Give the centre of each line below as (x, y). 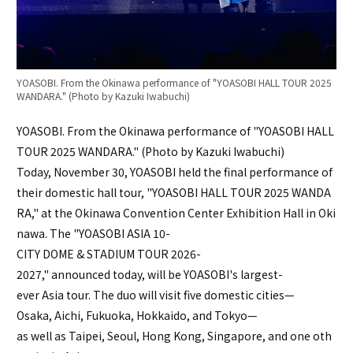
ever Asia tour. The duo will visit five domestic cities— (156, 295)
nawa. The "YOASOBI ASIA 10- (93, 234)
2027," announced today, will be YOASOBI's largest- (150, 275)
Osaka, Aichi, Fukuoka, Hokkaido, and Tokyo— (137, 316)
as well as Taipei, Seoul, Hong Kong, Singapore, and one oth (174, 336)
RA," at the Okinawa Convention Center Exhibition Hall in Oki (176, 213)
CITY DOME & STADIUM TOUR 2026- (109, 254)
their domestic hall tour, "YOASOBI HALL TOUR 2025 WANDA (174, 193)
